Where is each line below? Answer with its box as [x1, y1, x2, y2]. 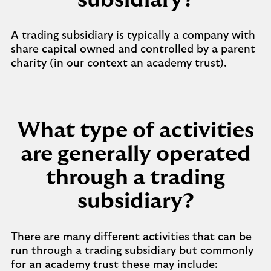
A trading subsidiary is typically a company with [11, 30, 255, 41]
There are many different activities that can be [11, 232, 252, 243]
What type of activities [17, 120, 254, 142]
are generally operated [20, 143, 251, 165]
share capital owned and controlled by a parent [11, 44, 255, 55]
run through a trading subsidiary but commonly [11, 246, 253, 256]
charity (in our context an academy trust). [11, 58, 227, 69]
